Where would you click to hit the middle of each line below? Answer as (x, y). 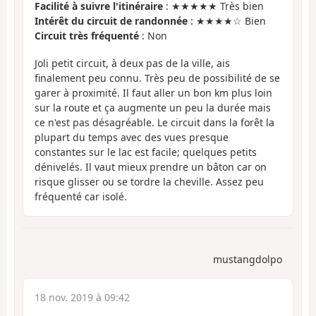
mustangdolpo (248, 260)
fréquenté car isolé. (81, 196)
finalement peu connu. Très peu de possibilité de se (157, 78)
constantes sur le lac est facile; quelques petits (146, 152)
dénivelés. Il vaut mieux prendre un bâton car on (151, 166)
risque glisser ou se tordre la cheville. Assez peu (149, 181)
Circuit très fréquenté (87, 36)
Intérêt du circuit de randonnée (111, 21)
